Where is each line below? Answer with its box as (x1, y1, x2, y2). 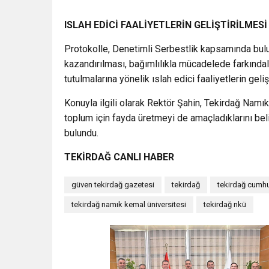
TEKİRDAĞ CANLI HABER (64, 151, 174, 163)
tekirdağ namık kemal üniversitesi (71, 200, 186, 209)
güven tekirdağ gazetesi (71, 180, 154, 189)
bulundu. (64, 127, 98, 139)
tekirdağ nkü (204, 200, 246, 209)
